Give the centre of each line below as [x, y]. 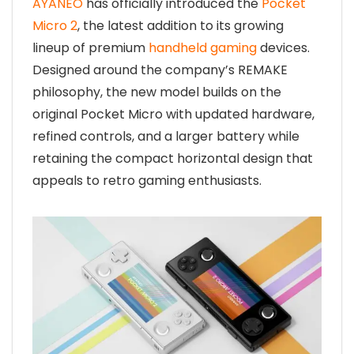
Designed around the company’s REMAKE [160, 70]
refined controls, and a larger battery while [166, 136]
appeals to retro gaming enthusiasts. [147, 181]
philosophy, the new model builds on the [157, 92]
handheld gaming [203, 48]
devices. [283, 48]
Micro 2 [55, 26]
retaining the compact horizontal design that [173, 158]
